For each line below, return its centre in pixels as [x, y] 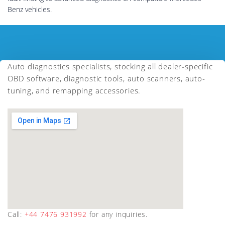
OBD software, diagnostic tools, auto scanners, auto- [106, 79]
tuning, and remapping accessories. [74, 91]
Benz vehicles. [30, 10]
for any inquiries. [117, 214]
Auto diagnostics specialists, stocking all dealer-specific [110, 67]
